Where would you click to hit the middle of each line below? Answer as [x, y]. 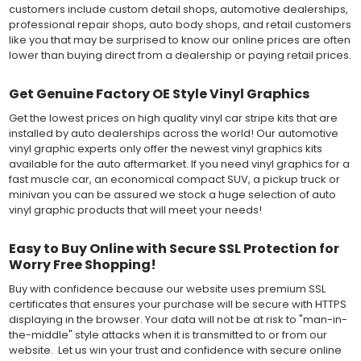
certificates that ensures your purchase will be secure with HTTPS [177, 305]
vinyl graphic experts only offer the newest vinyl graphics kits [165, 148]
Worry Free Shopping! [82, 265]
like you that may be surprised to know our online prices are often [179, 39]
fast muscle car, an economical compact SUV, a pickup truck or [174, 179]
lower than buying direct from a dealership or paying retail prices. [180, 55]
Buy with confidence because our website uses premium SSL [167, 289]
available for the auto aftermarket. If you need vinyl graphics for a [179, 164]
